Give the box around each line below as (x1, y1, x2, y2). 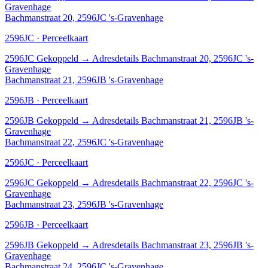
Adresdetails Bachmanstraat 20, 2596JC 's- (92, 53, 254, 63)
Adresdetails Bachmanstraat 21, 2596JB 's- (92, 115, 254, 126)
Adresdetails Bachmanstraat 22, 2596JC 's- (92, 177, 254, 188)
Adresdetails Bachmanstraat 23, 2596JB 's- (92, 239, 254, 250)
